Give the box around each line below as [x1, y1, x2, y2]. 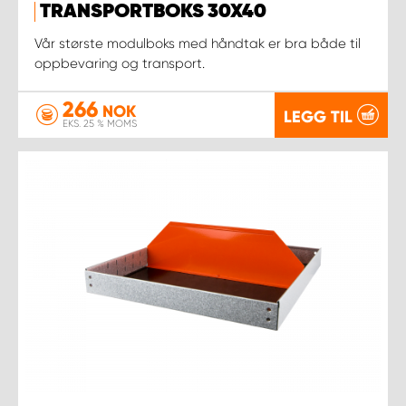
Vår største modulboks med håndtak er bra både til [34, 34, 361, 52]
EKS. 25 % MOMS [63, 118, 137, 130]
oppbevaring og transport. [34, 54, 205, 72]
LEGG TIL [284, 106, 353, 127]
